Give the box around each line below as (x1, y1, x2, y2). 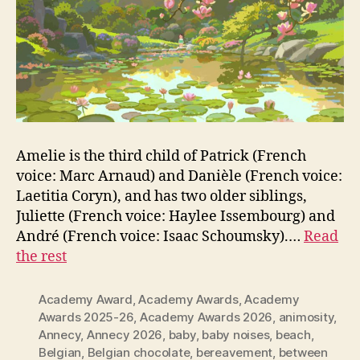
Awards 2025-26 (39, 309, 134, 325)
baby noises (202, 326, 270, 342)
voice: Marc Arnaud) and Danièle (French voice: (16, 166, 342, 186)
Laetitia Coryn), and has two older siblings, (16, 186, 307, 206)
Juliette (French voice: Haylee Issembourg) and (16, 207, 335, 226)
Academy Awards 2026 (139, 309, 273, 325)
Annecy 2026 (86, 326, 163, 342)
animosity (278, 309, 334, 325)
